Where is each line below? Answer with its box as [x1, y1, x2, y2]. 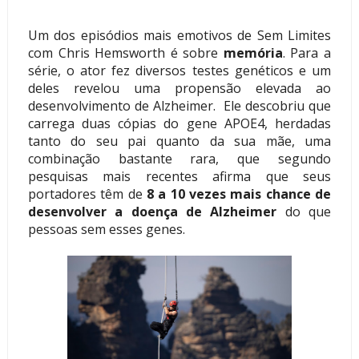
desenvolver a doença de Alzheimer [27, 203, 277, 221]
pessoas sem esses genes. [27, 220, 185, 239]
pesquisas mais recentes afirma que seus [27, 167, 332, 186]
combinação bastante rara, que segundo [27, 150, 332, 168]
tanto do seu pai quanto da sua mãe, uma [27, 132, 332, 151]
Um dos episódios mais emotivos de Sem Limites [27, 26, 332, 45]
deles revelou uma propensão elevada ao [27, 79, 332, 98]
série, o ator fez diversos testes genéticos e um [27, 62, 332, 80]
